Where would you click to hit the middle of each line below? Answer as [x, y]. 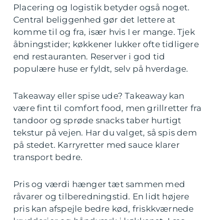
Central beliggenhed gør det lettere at [95, 20]
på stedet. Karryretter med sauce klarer [96, 145]
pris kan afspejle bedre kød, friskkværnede [104, 209]
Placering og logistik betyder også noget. [102, 8]
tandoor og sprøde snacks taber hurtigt [97, 121]
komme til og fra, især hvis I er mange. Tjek [104, 32]
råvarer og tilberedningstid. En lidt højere [101, 197]
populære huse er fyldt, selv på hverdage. [101, 69]
